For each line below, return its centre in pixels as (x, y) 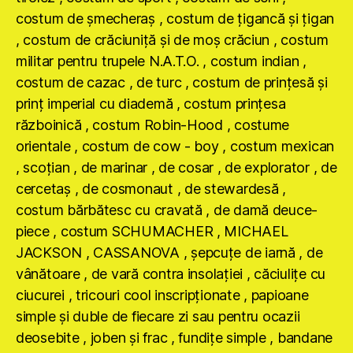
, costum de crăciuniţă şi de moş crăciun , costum (172, 39)
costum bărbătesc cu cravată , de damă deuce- (167, 210)
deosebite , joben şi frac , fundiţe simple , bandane (174, 337)
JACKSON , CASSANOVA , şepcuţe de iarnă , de (169, 252)
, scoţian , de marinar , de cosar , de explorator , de (176, 167)
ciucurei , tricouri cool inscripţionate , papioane (162, 295)
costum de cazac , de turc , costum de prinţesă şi (172, 82)
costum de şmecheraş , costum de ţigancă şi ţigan (175, 18)
